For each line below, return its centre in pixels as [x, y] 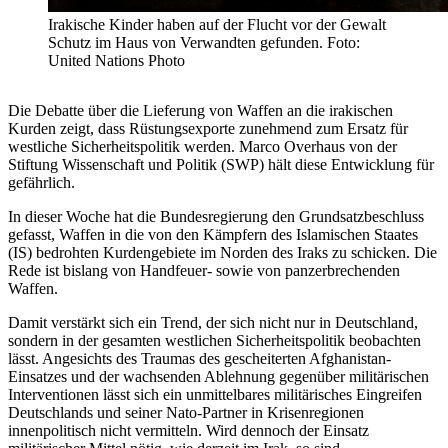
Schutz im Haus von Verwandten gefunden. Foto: [204, 42]
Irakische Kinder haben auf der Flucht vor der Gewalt [217, 24]
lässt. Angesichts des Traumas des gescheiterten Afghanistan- [199, 358]
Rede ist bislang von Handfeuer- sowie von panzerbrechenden [204, 270]
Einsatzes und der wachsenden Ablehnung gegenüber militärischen [218, 376]
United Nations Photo [116, 60]
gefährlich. [41, 182]
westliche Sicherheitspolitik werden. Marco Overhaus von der [202, 146]
